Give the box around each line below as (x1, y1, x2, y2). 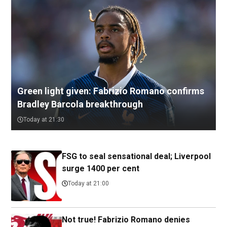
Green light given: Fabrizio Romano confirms (17, 86, 204, 96)
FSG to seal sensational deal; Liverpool (62, 152, 211, 161)
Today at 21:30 (23, 116, 64, 123)
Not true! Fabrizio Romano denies (62, 215, 190, 224)
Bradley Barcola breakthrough (17, 99, 143, 109)
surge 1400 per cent (62, 164, 139, 173)
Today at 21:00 (68, 180, 109, 187)
